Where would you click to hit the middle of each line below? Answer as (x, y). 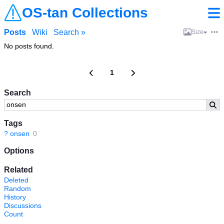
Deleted (16, 180)
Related (18, 170)
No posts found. (29, 46)
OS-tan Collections (85, 13)
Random (17, 188)
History (15, 197)
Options (19, 151)
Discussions (23, 205)
